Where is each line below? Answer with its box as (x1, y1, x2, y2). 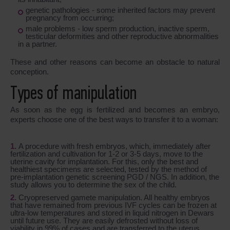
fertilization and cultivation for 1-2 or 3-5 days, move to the (10, 149, 203, 158)
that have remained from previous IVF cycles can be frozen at (10, 200, 217, 209)
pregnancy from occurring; (26, 13, 114, 22)
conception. (10, 67, 49, 76)
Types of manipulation (10, 84, 137, 104)
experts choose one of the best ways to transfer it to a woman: (10, 114, 218, 124)
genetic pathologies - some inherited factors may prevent (26, 5, 215, 14)
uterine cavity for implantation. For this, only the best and (10, 157, 198, 166)
